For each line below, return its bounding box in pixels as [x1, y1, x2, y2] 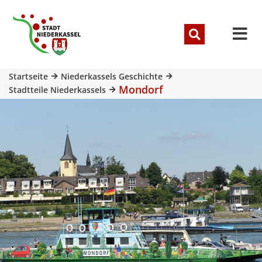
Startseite [9, 70, 48, 82]
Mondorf [119, 82, 163, 96]
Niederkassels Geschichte [61, 70, 163, 82]
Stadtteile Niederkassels [9, 84, 106, 95]
